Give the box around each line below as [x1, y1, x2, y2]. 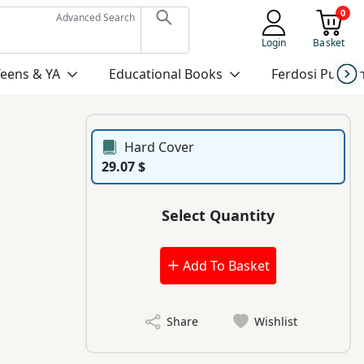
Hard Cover [124, 138, 195, 157]
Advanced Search [55, 11, 135, 24]
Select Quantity [162, 205, 275, 225]
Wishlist [254, 314, 298, 330]
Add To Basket [179, 257, 270, 275]
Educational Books [108, 65, 223, 83]
